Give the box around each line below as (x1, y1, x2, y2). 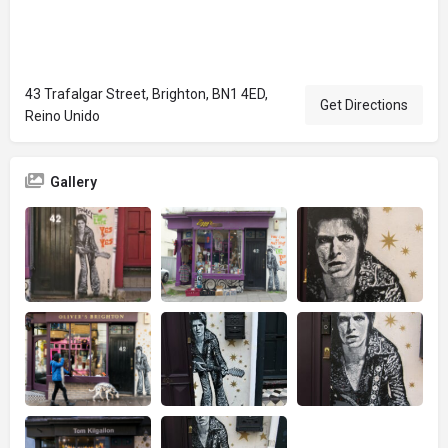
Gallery (50, 174, 97, 190)
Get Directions (320, 97, 408, 113)
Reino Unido (25, 108, 100, 124)
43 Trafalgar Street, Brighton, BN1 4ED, (25, 86, 268, 102)
